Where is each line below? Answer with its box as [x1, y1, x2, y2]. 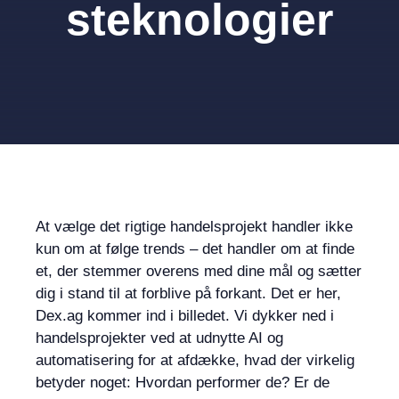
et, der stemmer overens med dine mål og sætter [36, 263, 362, 280]
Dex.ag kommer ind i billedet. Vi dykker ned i [36, 307, 334, 324]
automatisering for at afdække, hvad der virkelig [36, 352, 354, 369]
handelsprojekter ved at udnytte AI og [36, 330, 283, 346]
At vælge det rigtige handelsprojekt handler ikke [36, 218, 353, 235]
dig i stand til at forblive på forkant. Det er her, [36, 285, 341, 302]
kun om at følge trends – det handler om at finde [36, 240, 354, 257]
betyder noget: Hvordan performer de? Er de [36, 374, 330, 391]
